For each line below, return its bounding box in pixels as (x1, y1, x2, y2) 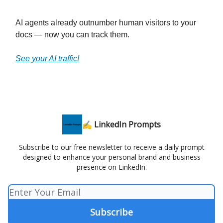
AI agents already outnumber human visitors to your (15, 18, 196, 27)
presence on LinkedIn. (76, 162, 147, 172)
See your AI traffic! (15, 54, 79, 63)
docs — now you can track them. (15, 30, 129, 39)
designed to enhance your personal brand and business (22, 152, 201, 162)
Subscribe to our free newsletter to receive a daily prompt (18, 142, 205, 152)
